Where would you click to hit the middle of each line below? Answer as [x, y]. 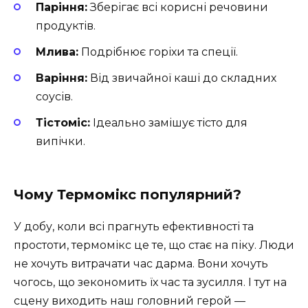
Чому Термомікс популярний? [128, 195]
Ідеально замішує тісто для [169, 123]
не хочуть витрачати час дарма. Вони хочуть [141, 264]
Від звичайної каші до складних [182, 78]
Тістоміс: [63, 123]
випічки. [60, 142]
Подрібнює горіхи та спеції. [158, 52]
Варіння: [62, 78]
